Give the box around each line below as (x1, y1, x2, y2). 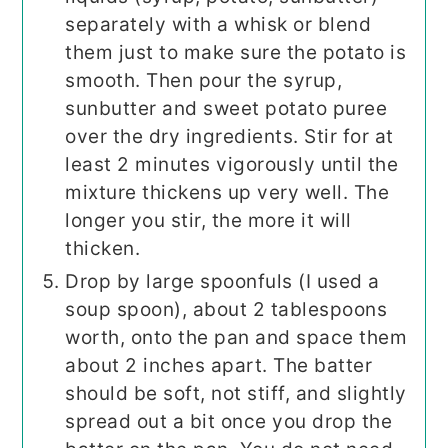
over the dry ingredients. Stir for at (65, 124, 394, 148)
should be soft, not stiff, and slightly (65, 381, 407, 405)
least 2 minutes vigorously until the (65, 152, 399, 176)
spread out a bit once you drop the (65, 409, 393, 433)
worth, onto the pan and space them (65, 325, 408, 349)
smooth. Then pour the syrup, (65, 68, 343, 92)
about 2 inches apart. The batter (65, 353, 373, 377)
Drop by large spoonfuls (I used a (65, 269, 380, 293)
